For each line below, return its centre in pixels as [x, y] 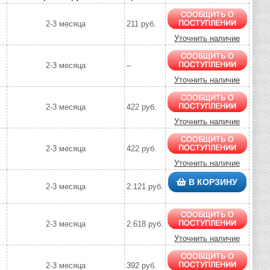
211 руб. [141, 24]
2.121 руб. [145, 187]
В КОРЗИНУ [212, 182]
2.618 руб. [145, 224]
